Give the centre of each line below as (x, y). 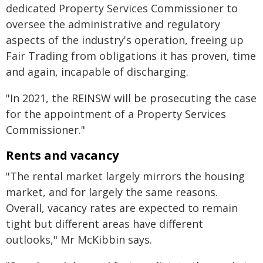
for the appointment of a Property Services (116, 114)
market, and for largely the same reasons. (112, 192)
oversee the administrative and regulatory (113, 24)
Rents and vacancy (62, 155)
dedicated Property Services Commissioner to (122, 8)
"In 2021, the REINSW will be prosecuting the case (131, 98)
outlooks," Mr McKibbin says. (79, 240)
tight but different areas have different (104, 224)
